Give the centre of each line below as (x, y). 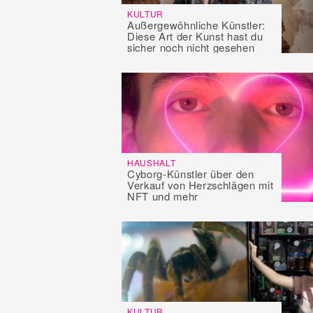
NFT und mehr (163, 196)
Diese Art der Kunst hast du (195, 36)
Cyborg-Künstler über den (191, 174)
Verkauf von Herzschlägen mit (201, 185)
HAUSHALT (152, 163)
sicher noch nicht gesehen (191, 47)
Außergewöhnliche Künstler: (196, 24)
